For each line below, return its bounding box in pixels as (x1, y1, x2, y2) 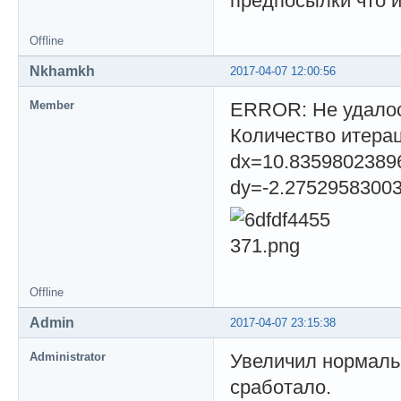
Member (30, 98, 74, 113)
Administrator (30, 350, 106, 364)
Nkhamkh (30, 64, 95, 80)
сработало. (230, 376, 331, 399)
